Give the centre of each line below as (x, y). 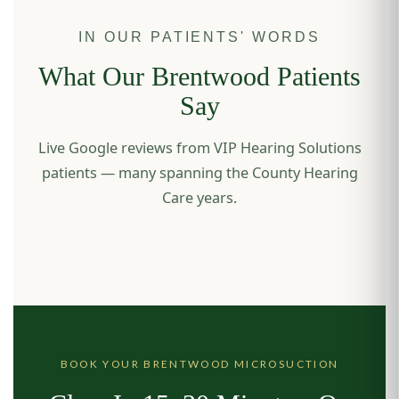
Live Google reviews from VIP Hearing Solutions (199, 148)
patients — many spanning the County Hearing (199, 173)
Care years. (199, 198)
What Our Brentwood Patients (199, 77)
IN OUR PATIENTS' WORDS (199, 37)
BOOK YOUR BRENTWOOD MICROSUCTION (199, 364)
